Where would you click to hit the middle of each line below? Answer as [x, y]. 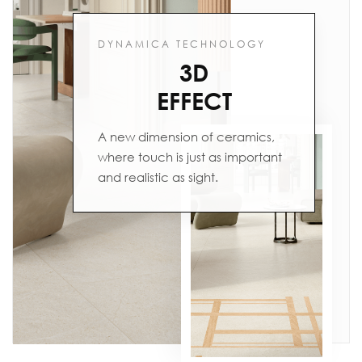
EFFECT [194, 101]
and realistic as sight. [158, 177]
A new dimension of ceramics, [187, 137]
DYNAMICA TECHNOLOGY [182, 44]
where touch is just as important [190, 157]
